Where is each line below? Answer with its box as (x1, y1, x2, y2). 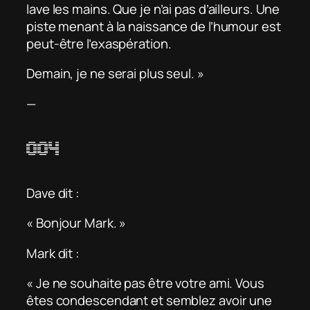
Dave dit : (26, 183, 80, 202)
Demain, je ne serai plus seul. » (26, 64, 204, 83)
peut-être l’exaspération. (26, 34, 172, 53)
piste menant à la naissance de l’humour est (26, 17, 281, 35)
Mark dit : (26, 244, 80, 262)
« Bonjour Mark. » (26, 214, 127, 232)
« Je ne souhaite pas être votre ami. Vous (26, 274, 264, 293)
